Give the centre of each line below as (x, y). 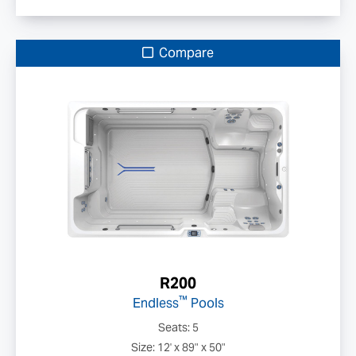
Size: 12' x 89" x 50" (178, 347)
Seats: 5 (178, 327)
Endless (155, 303)
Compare (185, 53)
